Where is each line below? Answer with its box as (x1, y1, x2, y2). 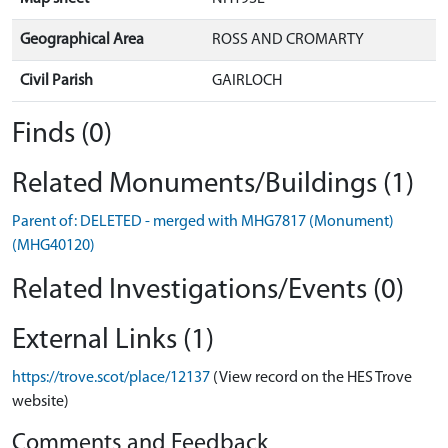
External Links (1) (12, 325, 214, 355)
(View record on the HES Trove (213, 369, 412, 386)
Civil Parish (20, 72, 93, 89)
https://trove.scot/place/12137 (12, 369, 210, 386)
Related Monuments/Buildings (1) (12, 169, 414, 199)
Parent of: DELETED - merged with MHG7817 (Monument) (12, 213, 394, 230)
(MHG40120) (12, 237, 95, 254)
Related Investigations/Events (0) (12, 275, 404, 305)
